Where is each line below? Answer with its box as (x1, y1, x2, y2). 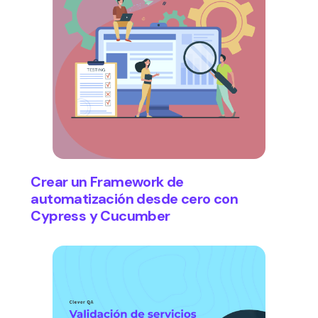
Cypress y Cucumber (31, 207, 170, 226)
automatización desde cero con (31, 190, 238, 209)
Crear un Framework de (31, 172, 184, 192)
